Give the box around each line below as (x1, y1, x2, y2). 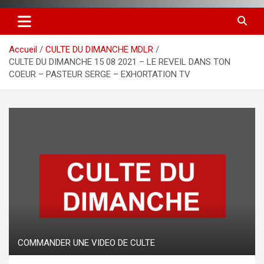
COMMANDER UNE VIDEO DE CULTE (18, 237, 155, 249)
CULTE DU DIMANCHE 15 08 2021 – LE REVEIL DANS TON (9, 56, 230, 67)
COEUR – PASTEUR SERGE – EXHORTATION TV (9, 68, 190, 80)
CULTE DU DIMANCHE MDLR (45, 44, 153, 55)
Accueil (9, 44, 37, 55)
